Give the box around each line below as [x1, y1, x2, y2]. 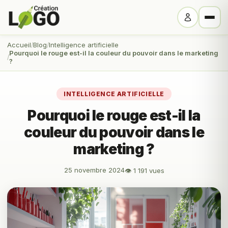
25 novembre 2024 [64, 166, 125, 174]
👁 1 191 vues [124, 166, 164, 175]
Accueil [7, 41, 31, 49]
